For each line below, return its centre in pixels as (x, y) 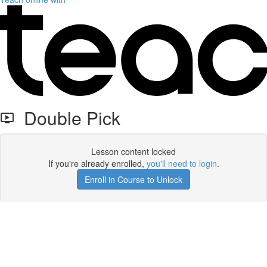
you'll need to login (181, 163)
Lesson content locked (133, 151)
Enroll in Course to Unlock (133, 179)
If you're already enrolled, (97, 163)
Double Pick (67, 118)
